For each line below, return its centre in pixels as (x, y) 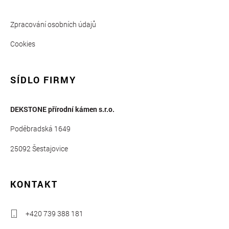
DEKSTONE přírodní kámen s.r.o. (62, 109)
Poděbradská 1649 (40, 129)
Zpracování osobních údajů (53, 24)
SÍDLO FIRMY (43, 79)
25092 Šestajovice (39, 148)
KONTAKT (34, 184)
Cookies (23, 44)
